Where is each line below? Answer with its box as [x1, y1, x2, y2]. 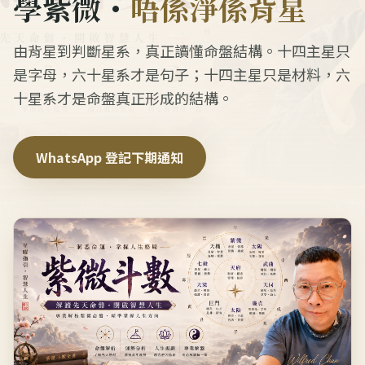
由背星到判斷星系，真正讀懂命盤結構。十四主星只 [13, 40, 350, 61]
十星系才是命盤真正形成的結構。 [13, 87, 233, 108]
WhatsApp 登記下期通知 [36, 147, 183, 167]
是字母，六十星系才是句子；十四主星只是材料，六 [13, 64, 350, 85]
